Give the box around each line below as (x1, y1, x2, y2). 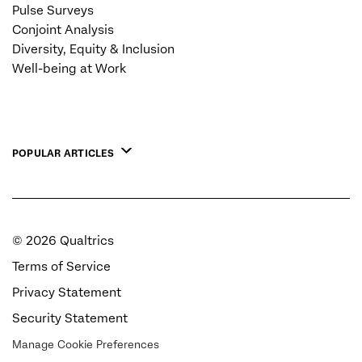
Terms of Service (12, 259, 111, 275)
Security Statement (12, 311, 128, 326)
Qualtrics (57, 234, 114, 249)
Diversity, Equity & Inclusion (12, 42, 175, 57)
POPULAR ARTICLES (12, 148, 114, 160)
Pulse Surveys (12, 3, 94, 19)
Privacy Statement (12, 285, 121, 301)
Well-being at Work (12, 61, 126, 77)
